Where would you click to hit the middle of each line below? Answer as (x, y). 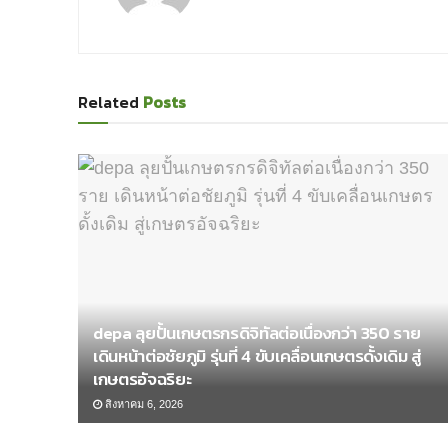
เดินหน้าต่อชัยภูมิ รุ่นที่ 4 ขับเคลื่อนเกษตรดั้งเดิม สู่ (258, 355)
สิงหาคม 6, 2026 (142, 403)
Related (108, 101)
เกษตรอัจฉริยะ (142, 378)
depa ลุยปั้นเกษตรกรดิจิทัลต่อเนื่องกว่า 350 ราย (257, 332)
